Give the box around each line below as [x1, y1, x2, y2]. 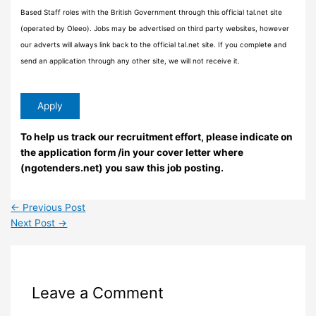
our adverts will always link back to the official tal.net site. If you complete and [20, 39, 287, 49]
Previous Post [20, 202, 86, 214]
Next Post [11, 217, 59, 229]
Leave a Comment [31, 283, 164, 302]
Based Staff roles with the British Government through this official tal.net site [20, 7, 283, 16]
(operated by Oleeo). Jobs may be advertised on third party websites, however [20, 23, 290, 32]
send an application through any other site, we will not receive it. [20, 56, 241, 65]
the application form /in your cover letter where [20, 146, 244, 158]
